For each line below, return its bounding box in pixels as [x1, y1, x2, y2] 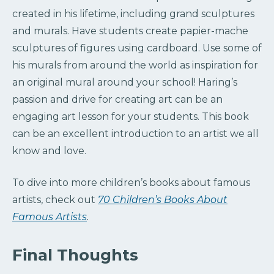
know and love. [12, 144, 86, 157]
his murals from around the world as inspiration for [12, 59, 258, 71]
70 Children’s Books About [98, 193, 228, 206]
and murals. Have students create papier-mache [12, 24, 248, 37]
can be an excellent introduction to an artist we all [12, 127, 259, 139]
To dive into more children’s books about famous [12, 176, 250, 188]
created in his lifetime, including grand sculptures [12, 7, 254, 20]
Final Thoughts [12, 245, 138, 265]
